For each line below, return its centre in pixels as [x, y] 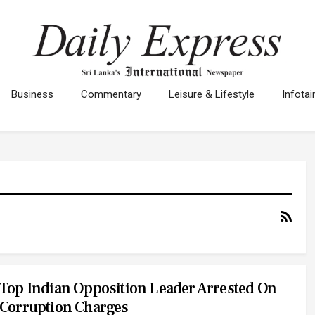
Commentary [111, 94]
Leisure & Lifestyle [212, 94]
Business [32, 94]
